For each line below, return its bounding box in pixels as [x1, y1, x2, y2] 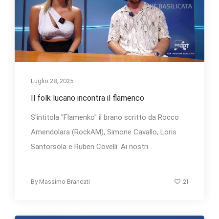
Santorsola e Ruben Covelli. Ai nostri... [31, 142, 153, 152]
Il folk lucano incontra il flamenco [31, 93, 144, 103]
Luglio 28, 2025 [31, 77, 73, 85]
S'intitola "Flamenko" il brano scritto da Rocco [31, 113, 179, 122]
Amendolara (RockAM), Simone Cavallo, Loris [31, 128, 176, 137]
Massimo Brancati [39, 178, 90, 186]
